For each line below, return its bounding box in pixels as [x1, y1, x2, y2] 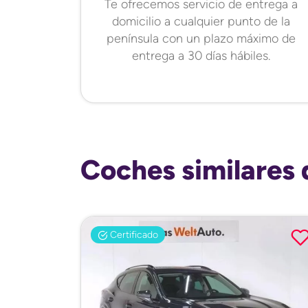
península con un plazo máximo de [106, 30, 296, 46]
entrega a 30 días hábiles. [131, 47, 270, 63]
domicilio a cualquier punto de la [111, 13, 290, 29]
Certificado [107, 228, 158, 241]
